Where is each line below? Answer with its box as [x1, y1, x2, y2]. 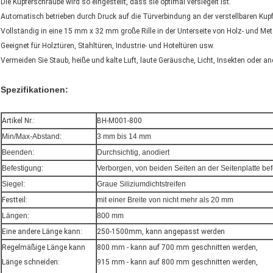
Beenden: [2, 148, 34, 157]
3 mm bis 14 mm [97, 132, 151, 141]
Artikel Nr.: [2, 116, 35, 126]
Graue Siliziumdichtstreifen [97, 180, 186, 189]
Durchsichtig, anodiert [97, 148, 169, 157]
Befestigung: [2, 164, 43, 173]
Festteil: [2, 196, 27, 205]
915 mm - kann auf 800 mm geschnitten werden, [97, 258, 258, 267]
